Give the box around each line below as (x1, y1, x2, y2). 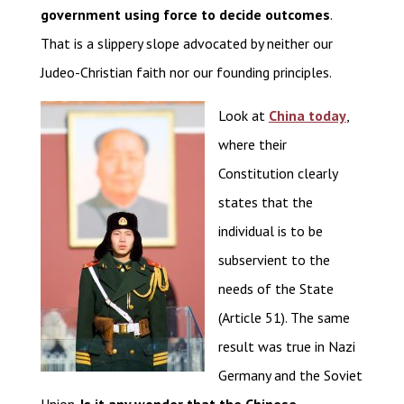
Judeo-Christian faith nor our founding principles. (40, 63, 332, 82)
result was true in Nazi (217, 337, 355, 356)
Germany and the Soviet (217, 366, 363, 385)
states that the (217, 193, 313, 212)
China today (268, 106, 346, 125)
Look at (217, 106, 269, 125)
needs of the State (217, 280, 334, 298)
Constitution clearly (217, 164, 337, 183)
